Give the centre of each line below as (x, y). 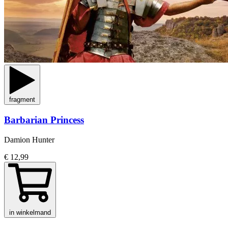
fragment (22, 100)
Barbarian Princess (44, 120)
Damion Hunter (29, 139)
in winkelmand (30, 212)
